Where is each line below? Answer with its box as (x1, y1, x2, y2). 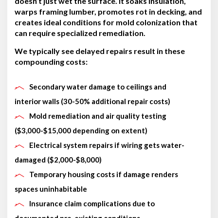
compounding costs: (15, 56, 88, 66)
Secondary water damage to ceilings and (29, 82, 166, 91)
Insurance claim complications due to (29, 199, 155, 208)
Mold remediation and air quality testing (29, 111, 166, 120)
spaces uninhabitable (15, 184, 87, 193)
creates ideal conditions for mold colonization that (15, 17, 198, 27)
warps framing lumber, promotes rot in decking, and (15, 6, 202, 16)
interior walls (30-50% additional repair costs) (15, 96, 170, 106)
